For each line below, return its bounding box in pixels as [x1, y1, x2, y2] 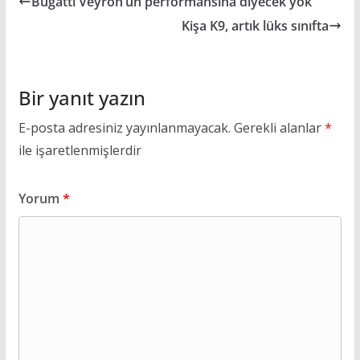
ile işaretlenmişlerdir [18, 141, 141, 159]
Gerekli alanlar [233, 118, 325, 137]
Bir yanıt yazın [18, 84, 145, 111]
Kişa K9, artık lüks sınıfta [182, 16, 329, 35]
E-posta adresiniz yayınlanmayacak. [18, 118, 231, 137]
